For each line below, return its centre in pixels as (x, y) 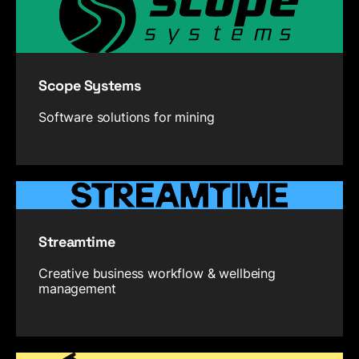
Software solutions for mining (127, 117)
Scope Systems (90, 86)
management (77, 288)
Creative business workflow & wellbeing (157, 273)
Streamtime (77, 241)
